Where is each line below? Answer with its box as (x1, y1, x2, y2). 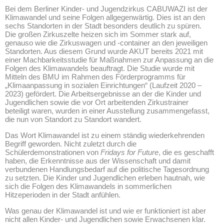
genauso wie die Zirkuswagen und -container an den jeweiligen (5, 38, 207, 47)
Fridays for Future (100, 147, 158, 156)
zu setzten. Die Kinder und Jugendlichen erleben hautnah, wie (5, 173, 205, 182)
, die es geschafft (158, 147, 214, 156)
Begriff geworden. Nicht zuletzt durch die (5, 139, 136, 148)
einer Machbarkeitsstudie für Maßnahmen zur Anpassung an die (5, 55, 213, 64)
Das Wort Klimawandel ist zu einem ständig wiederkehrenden (5, 130, 204, 139)
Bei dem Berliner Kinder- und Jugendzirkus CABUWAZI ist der (5, 4, 207, 13)
